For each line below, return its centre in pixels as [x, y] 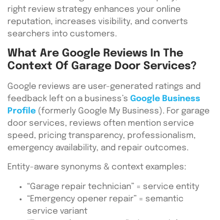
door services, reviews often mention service [101, 124]
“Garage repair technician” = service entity [113, 187]
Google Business [165, 99]
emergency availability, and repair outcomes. [98, 148]
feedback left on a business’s [69, 99]
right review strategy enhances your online [94, 9]
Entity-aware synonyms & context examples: [97, 167]
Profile [22, 111]
